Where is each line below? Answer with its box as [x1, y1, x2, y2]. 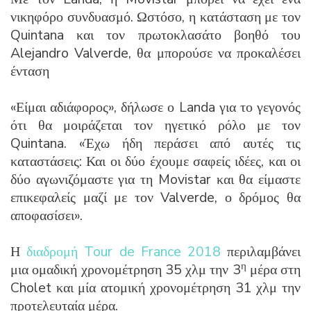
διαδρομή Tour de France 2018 [26, 242, 221, 261]
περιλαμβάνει [220, 242, 301, 261]
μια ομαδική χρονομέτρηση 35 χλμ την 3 [10, 260, 241, 279]
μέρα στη [246, 260, 301, 279]
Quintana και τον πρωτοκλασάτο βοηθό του [10, 25, 301, 44]
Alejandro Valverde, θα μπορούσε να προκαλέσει [10, 43, 301, 62]
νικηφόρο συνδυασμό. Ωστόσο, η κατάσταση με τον [10, 7, 301, 26]
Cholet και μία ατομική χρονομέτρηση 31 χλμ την [10, 278, 301, 297]
